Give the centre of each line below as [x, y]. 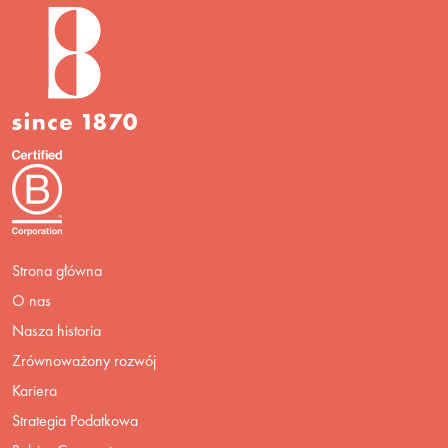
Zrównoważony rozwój [84, 360]
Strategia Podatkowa [75, 420]
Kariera [34, 390]
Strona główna [57, 270]
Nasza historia [56, 330]
